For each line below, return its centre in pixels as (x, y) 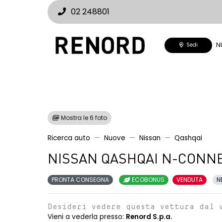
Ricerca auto (69, 138)
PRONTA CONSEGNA (80, 180)
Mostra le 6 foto (83, 118)
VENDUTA (190, 180)
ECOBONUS (147, 180)
